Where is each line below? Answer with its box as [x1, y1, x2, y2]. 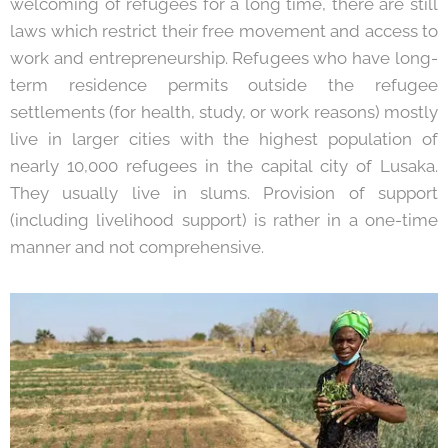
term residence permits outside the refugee [10, 75, 438, 95]
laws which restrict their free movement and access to [10, 21, 438, 41]
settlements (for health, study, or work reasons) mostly [10, 102, 438, 122]
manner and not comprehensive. [10, 237, 264, 257]
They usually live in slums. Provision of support [10, 183, 438, 203]
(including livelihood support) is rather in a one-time [10, 210, 438, 230]
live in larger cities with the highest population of [10, 129, 438, 149]
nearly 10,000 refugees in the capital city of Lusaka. [10, 156, 438, 176]
